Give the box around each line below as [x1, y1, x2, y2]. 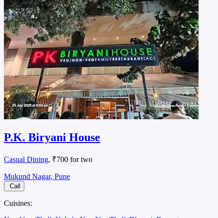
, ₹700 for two [48, 155, 92, 163]
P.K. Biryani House [4, 130, 100, 144]
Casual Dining [4, 155, 48, 163]
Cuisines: [4, 199, 32, 207]
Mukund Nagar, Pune [4, 172, 70, 181]
